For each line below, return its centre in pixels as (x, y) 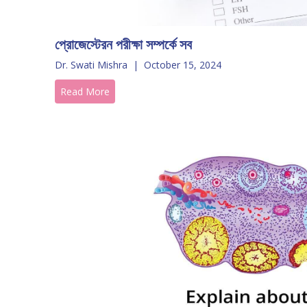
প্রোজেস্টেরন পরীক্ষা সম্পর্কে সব (123, 44)
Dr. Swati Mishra (91, 65)
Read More (85, 91)
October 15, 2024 (183, 65)
